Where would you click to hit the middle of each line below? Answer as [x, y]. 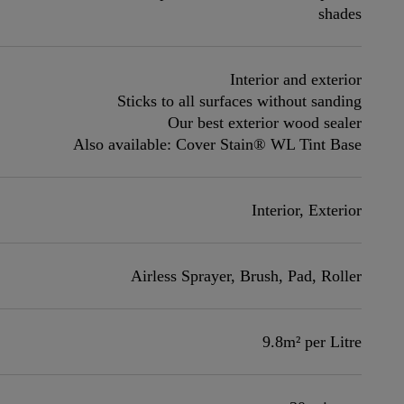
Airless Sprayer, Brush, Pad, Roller [247, 276]
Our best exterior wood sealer [265, 123]
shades [340, 14]
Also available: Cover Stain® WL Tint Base [218, 144]
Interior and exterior [296, 79]
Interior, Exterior [307, 210]
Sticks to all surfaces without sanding [240, 101]
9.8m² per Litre [312, 342]
